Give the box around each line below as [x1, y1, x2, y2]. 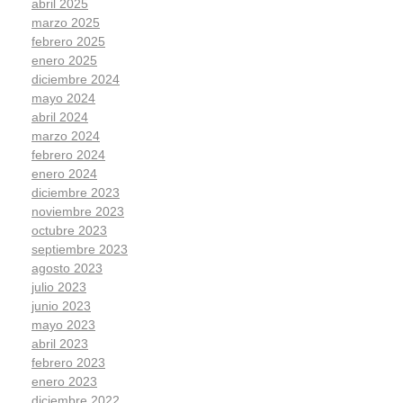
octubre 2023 [31, 223, 107, 238]
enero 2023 [31, 374, 97, 390]
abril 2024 [31, 110, 88, 125]
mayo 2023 [31, 318, 95, 333]
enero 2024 [31, 166, 97, 182]
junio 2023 [31, 299, 91, 314]
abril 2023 [31, 336, 88, 352]
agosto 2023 [31, 261, 103, 276]
